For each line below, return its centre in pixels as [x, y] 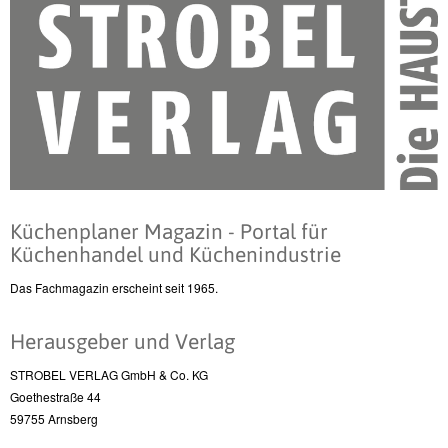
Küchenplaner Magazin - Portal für [169, 231]
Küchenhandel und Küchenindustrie [175, 254]
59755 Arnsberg [54, 419]
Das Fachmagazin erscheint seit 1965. [114, 288]
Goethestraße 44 [55, 397]
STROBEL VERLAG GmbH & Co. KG [109, 375]
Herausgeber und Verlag [122, 341]
